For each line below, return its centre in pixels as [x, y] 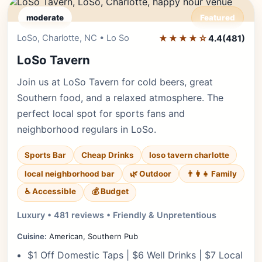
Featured [218, 18]
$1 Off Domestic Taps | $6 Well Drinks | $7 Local [135, 255]
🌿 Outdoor [151, 174]
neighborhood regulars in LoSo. [87, 129]
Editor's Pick [211, 37]
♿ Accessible [50, 191]
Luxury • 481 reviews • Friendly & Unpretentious [117, 215]
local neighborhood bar [70, 174]
